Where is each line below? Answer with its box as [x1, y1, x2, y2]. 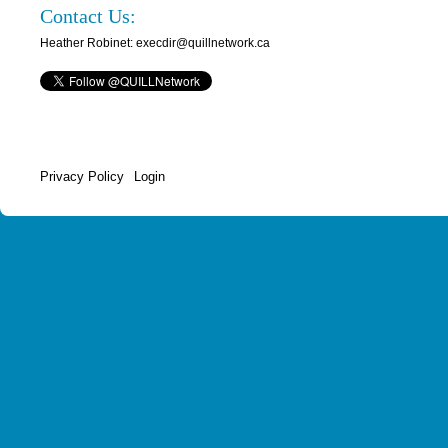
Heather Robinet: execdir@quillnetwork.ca [40, 35, 270, 50]
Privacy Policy [40, 168, 124, 184]
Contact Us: [40, 4, 136, 27]
